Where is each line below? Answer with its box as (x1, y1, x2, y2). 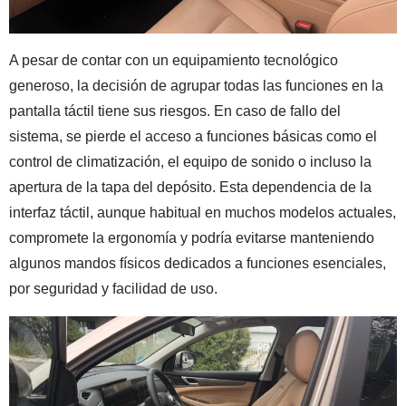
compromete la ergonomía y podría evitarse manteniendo (9, 230, 374, 246)
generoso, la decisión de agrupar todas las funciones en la (9, 78, 383, 94)
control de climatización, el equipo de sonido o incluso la (9, 154, 372, 170)
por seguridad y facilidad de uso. (9, 281, 217, 297)
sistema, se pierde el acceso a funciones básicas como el (9, 129, 377, 145)
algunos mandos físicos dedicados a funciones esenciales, (9, 256, 386, 272)
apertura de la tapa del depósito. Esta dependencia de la (9, 179, 372, 196)
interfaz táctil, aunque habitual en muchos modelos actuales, (9, 205, 396, 221)
